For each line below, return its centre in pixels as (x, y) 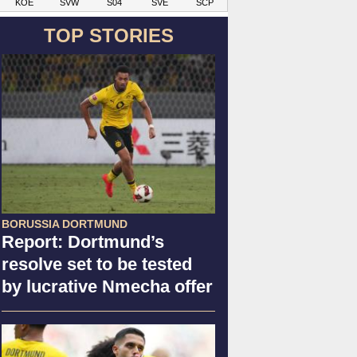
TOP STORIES (108, 35)
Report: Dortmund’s (83, 241)
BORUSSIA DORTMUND (65, 224)
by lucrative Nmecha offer (107, 286)
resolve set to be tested (97, 264)
